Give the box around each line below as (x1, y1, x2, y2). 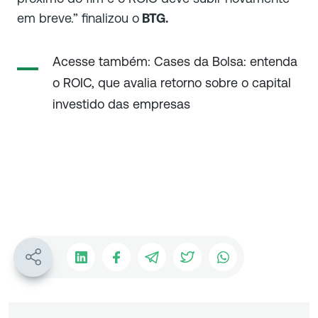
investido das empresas (53, 97, 190, 112)
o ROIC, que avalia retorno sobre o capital (53, 75, 291, 91)
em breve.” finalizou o (17, 11, 139, 26)
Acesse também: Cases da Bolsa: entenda (53, 54, 297, 70)
